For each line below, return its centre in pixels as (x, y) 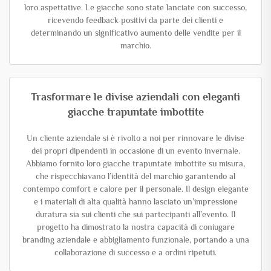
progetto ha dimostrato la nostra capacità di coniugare (135, 227)
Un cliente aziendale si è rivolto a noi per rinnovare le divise (135, 138)
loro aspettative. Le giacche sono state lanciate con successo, (135, 7)
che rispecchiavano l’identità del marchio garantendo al (135, 176)
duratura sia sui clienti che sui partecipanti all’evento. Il (135, 214)
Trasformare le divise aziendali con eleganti (135, 96)
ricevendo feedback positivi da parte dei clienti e (135, 20)
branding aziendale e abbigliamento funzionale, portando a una (135, 239)
